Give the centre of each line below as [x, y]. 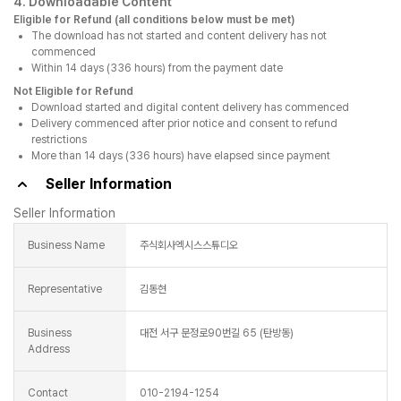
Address [49, 349]
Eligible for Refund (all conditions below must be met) [154, 20]
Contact [48, 393]
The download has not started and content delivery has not [179, 36]
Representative [65, 289]
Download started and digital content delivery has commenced [190, 107]
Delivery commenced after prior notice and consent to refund [184, 124]
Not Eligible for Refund [73, 91]
